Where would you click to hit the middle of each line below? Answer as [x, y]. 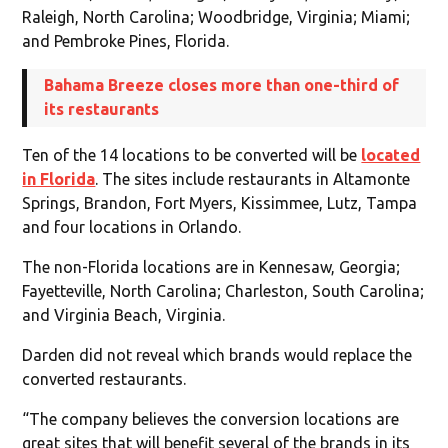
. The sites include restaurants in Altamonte [253, 178]
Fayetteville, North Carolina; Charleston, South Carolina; [223, 290]
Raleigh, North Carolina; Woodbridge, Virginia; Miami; [216, 16]
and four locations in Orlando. [132, 226]
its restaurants [102, 108]
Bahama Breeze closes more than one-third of [222, 84]
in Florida [59, 178]
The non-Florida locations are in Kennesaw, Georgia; [211, 266]
